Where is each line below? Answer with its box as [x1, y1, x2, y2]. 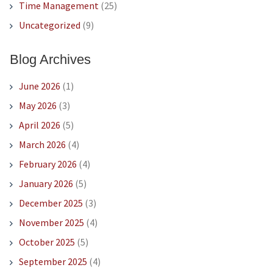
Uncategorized [18, 19, 80, 32]
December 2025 [18, 197, 83, 210]
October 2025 [18, 236, 75, 249]
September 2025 [18, 255, 87, 268]
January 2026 [18, 177, 73, 190]
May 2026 [18, 99, 57, 112]
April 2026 [18, 119, 60, 132]
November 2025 [18, 216, 84, 229]
